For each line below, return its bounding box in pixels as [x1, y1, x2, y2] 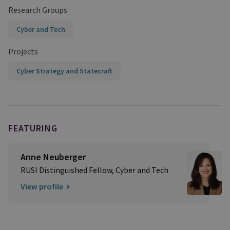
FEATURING [8, 122, 57, 134]
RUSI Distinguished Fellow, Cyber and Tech [21, 165, 168, 175]
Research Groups [8, 5, 67, 15]
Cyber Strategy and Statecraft [16, 66, 112, 75]
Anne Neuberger [21, 151, 86, 163]
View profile [21, 181, 63, 191]
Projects [8, 46, 38, 56]
